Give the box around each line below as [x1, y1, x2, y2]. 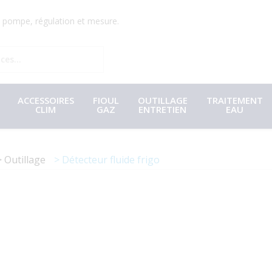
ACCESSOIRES [17, 94, 74, 107]
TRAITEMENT [206, 94, 263, 107]
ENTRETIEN [138, 103, 186, 116]
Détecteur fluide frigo [62, 153, 160, 166]
